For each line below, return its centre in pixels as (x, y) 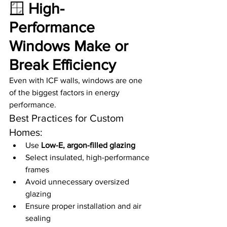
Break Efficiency (63, 65)
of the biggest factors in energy (65, 93)
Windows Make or (71, 46)
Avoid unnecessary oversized (78, 182)
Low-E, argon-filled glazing (88, 145)
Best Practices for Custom (68, 118)
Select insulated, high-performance (88, 158)
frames (37, 170)
